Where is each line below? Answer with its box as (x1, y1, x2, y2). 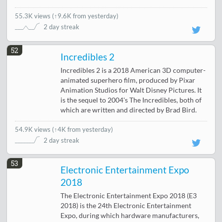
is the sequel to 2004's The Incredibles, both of (60, 96, 202, 104)
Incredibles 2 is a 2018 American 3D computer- (60, 66, 206, 74)
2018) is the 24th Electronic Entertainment (60, 201, 192, 210)
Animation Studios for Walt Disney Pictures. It (60, 86, 202, 94)
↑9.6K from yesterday (54, 12, 117, 20)
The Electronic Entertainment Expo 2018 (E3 (60, 191, 197, 200)
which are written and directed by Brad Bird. (60, 106, 197, 114)
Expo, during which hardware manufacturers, (60, 211, 200, 220)
